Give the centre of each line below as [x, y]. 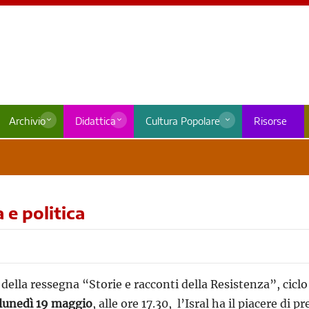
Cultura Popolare [182, 121]
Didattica [95, 121]
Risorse [270, 121]
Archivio [27, 121]
